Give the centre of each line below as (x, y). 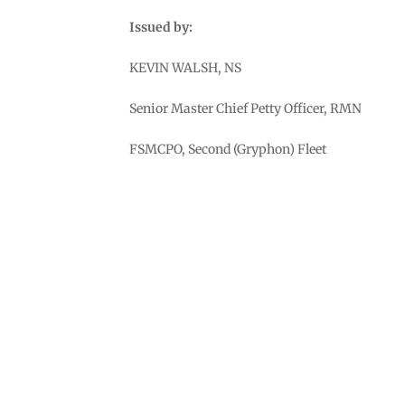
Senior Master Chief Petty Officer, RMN (245, 108)
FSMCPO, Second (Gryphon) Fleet (227, 149)
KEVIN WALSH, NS (185, 67)
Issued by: (160, 27)
